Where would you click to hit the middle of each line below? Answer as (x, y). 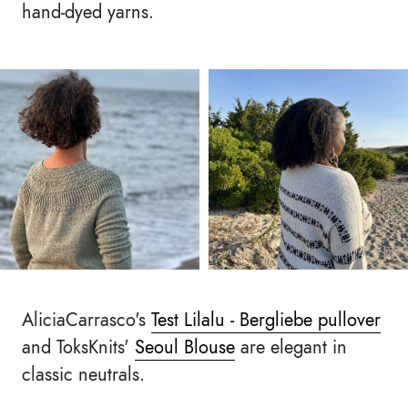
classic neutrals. (83, 374)
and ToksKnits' (78, 347)
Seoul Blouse (185, 347)
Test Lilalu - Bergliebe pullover (266, 319)
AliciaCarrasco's (87, 319)
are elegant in (291, 347)
